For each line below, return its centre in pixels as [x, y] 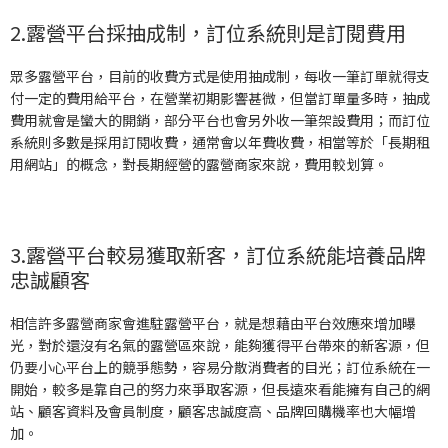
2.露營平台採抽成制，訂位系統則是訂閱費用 [208, 33]
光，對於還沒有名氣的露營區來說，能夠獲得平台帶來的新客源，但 [220, 345]
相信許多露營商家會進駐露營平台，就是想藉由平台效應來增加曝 [213, 323]
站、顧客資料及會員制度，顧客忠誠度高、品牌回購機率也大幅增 [213, 411]
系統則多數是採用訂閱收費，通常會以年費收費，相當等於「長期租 [220, 142]
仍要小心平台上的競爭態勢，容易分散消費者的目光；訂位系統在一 [220, 367]
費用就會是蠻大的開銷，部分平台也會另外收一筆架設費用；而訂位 [220, 120]
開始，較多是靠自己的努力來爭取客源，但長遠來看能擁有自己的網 [220, 389]
